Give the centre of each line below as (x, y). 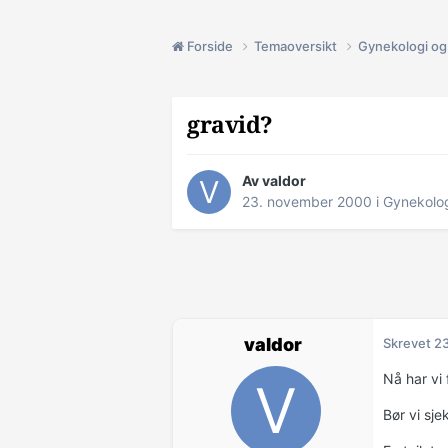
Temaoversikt (297, 45)
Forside (210, 45)
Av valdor (274, 181)
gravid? (230, 125)
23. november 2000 (307, 202)
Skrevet (408, 343)
